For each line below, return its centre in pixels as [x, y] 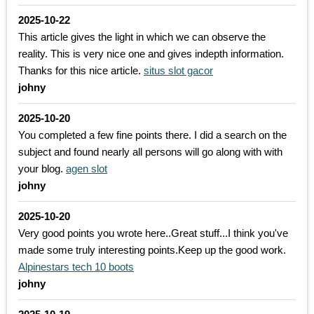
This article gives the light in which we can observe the [142, 37]
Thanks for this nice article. [81, 71]
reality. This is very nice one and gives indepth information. [151, 54]
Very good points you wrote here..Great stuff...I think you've [153, 233]
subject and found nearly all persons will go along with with [150, 152]
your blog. [42, 169]
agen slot [87, 169]
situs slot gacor [178, 71]
